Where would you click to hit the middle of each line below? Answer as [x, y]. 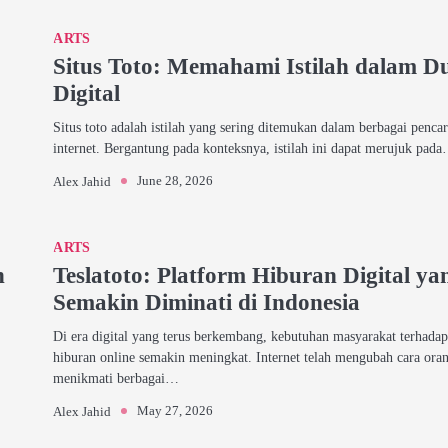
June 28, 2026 [175, 180]
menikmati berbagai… [116, 378]
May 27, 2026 [175, 410]
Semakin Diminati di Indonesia [207, 302]
